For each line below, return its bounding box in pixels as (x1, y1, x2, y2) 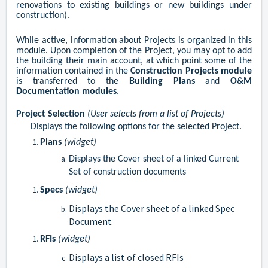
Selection (48, 109, 87, 120)
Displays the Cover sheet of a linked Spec (69, 202, 234, 215)
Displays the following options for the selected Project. (31, 122, 242, 132)
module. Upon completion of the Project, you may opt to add (16, 46, 252, 56)
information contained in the (16, 66, 131, 77)
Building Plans (129, 77, 195, 87)
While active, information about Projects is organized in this (16, 36, 252, 46)
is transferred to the (16, 77, 129, 87)
